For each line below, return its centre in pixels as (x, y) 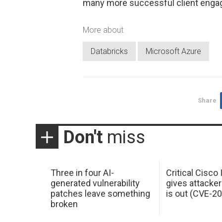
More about (103, 30)
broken (64, 204)
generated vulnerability (95, 183)
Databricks (109, 52)
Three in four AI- (82, 172)
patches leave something (100, 193)
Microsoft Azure (173, 52)
